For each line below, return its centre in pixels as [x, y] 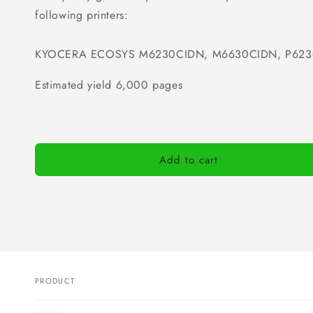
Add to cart [189, 160]
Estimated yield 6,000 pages [109, 85]
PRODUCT [55, 281]
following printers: [82, 15]
